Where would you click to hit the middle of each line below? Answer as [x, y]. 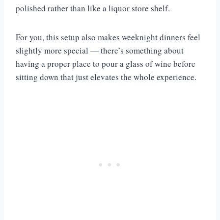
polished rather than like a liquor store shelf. [93, 8]
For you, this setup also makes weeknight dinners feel [108, 37]
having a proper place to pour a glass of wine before [106, 64]
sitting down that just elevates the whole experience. [106, 77]
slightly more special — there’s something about [100, 51]
